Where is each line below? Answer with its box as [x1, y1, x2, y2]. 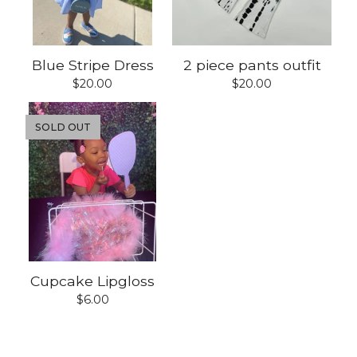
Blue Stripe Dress [31, 56, 154, 73]
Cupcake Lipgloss [30, 272, 155, 289]
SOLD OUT [35, 120, 91, 133]
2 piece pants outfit [182, 56, 321, 73]
